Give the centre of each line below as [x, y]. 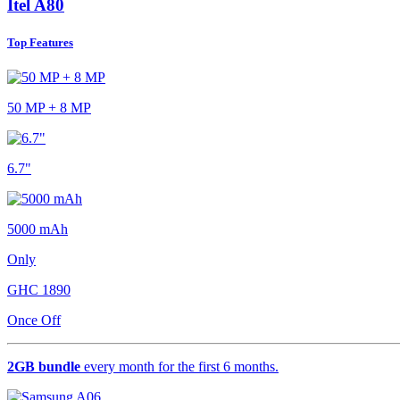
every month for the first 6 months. [179, 366]
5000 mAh [37, 229]
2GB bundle [44, 366]
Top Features [40, 42]
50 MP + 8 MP [49, 107]
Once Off [34, 320]
